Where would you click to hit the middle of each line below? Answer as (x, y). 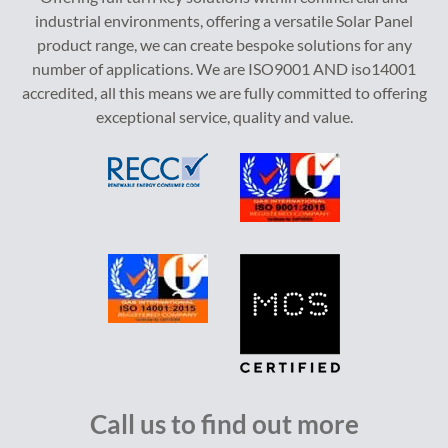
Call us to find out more (224, 424)
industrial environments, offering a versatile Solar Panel (224, 20)
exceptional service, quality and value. (224, 116)
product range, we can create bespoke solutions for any (224, 44)
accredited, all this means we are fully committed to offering (224, 92)
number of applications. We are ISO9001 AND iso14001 (224, 68)
